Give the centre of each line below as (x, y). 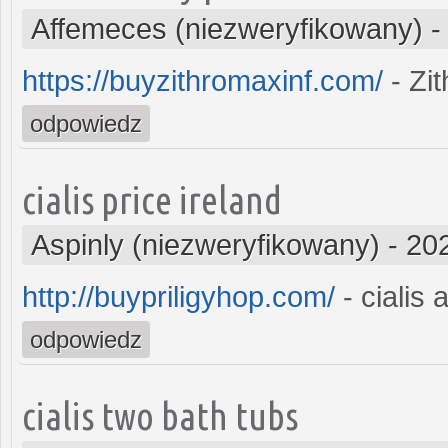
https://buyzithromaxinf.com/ (202, 80)
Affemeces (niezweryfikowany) (227, 28)
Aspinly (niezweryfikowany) (205, 244)
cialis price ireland (152, 199)
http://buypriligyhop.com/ (178, 296)
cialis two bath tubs (160, 415)
